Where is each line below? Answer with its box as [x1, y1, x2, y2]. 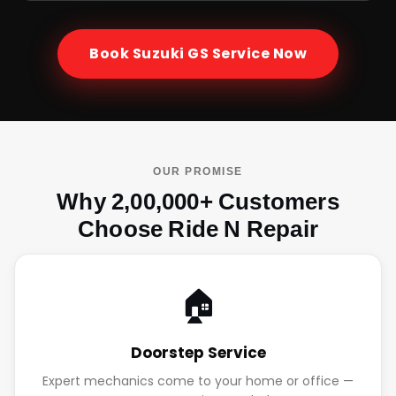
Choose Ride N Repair [78, 215, 318, 242]
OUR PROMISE [153, 164, 243, 179]
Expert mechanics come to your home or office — [42, 371, 354, 390]
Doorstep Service [130, 341, 266, 363]
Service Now [209, 43, 307, 65]
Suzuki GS [132, 43, 209, 65]
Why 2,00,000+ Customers [57, 187, 339, 215]
